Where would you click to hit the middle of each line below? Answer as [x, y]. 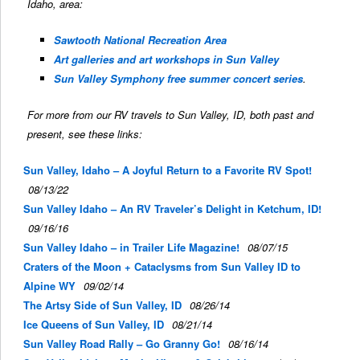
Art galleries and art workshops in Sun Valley [166, 59]
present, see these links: [85, 133]
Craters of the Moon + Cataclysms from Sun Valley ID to [162, 266]
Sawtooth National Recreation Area [140, 39]
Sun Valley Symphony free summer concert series [178, 78]
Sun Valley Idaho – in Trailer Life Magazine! [131, 247]
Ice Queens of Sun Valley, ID [93, 324]
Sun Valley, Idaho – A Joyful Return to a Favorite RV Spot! [167, 170]
